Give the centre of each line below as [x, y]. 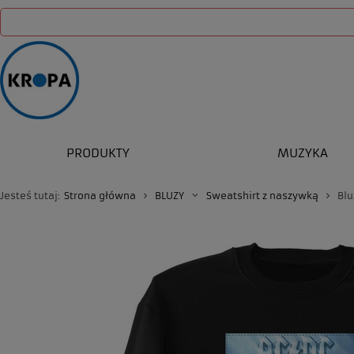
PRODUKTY [98, 153]
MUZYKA [302, 153]
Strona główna [100, 196]
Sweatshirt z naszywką [262, 196]
